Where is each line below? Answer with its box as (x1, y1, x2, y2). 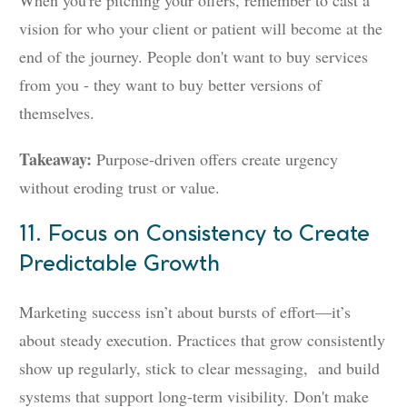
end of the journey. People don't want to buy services (19, 45, 368, 68)
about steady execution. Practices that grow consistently (19, 329, 385, 352)
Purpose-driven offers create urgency (96, 148, 338, 171)
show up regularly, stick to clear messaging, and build (19, 357, 380, 380)
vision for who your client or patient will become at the (19, 17, 382, 40)
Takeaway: (19, 147, 96, 172)
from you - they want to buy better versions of (19, 74, 322, 96)
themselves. (19, 102, 94, 124)
